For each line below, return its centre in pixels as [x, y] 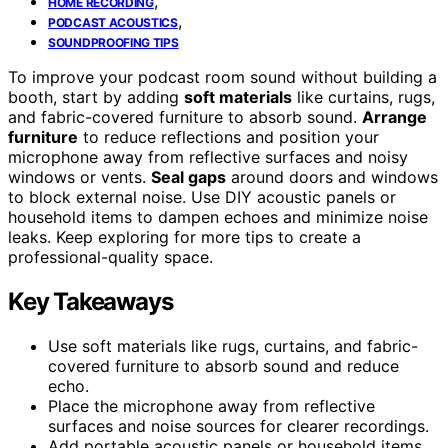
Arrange [394, 116]
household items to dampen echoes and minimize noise [218, 216]
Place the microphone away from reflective [211, 405]
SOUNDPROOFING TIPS [113, 42]
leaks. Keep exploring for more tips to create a [184, 236]
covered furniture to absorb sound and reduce [223, 365]
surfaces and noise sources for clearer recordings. [238, 425]
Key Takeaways [90, 301]
